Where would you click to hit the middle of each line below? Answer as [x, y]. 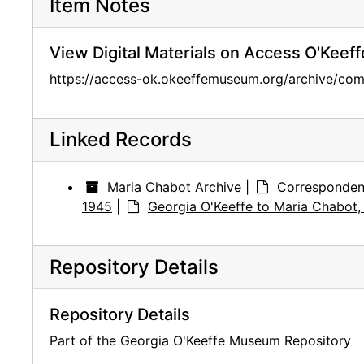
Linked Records [121, 140]
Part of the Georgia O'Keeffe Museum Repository [200, 341]
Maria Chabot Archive [174, 187]
